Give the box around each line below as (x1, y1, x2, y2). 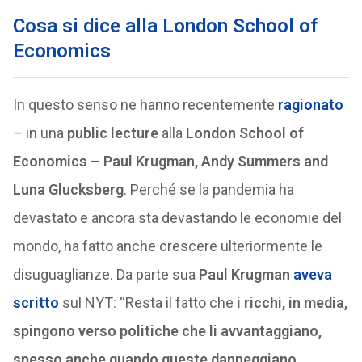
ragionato (277, 96, 343, 113)
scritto (12, 294, 59, 311)
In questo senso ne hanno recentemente (12, 96, 278, 113)
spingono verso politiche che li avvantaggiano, (12, 322, 322, 339)
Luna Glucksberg (12, 181, 124, 198)
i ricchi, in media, (236, 294, 347, 311)
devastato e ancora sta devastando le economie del (12, 209, 342, 226)
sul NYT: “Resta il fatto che (58, 294, 237, 311)
